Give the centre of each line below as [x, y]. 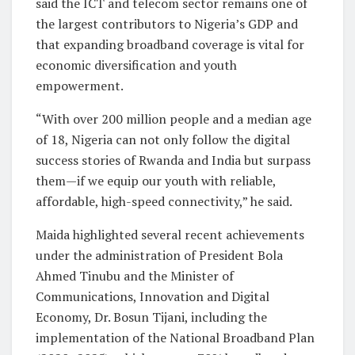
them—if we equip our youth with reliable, [156, 181]
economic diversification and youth [136, 65]
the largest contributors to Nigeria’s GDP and [167, 24]
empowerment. [80, 86]
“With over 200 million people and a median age [174, 119]
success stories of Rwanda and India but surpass [173, 160]
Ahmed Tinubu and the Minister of [135, 276]
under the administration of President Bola [159, 256]
